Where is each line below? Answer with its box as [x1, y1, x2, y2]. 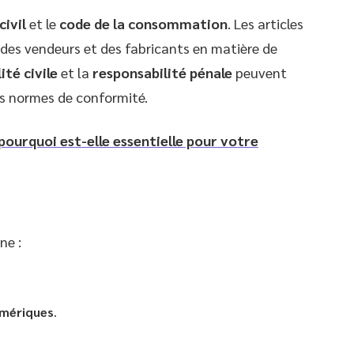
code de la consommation [59, 13, 228, 32]
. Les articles [228, 13, 303, 32]
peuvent [232, 62, 287, 81]
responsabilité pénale [92, 62, 232, 81]
